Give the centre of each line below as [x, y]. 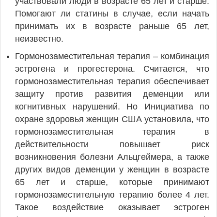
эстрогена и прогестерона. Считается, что [112, 69]
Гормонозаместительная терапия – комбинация [112, 56]
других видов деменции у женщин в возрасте [112, 170]
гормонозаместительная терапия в [112, 132]
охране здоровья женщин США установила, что [112, 119]
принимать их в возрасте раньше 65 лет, [112, 26]
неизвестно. [39, 39]
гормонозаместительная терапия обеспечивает [112, 81]
